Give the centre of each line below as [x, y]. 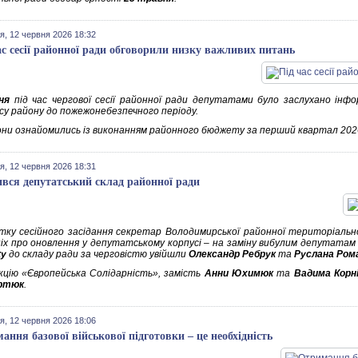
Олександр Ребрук [232, 254]
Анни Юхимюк [239, 273]
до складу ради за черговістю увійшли [97, 254]
